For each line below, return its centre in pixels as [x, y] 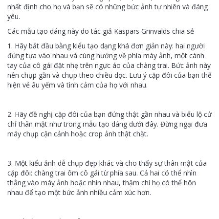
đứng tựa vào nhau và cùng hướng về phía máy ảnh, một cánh [106, 55]
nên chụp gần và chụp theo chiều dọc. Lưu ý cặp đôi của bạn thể [109, 75]
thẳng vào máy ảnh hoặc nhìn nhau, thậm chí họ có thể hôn [102, 183]
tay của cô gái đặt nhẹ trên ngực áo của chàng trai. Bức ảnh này [109, 65]
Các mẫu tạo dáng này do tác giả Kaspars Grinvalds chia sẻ [101, 31]
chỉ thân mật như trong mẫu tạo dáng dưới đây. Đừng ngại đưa [107, 124]
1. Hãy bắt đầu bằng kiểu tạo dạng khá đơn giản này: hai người [106, 46]
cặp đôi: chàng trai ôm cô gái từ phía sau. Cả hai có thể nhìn [102, 173]
